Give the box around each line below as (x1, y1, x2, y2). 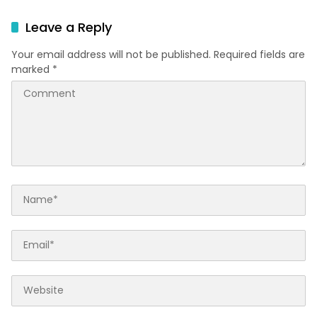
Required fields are (214, 47, 305, 62)
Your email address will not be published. (11, 47, 211, 62)
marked (11, 62, 52, 76)
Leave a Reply (25, 18, 112, 36)
